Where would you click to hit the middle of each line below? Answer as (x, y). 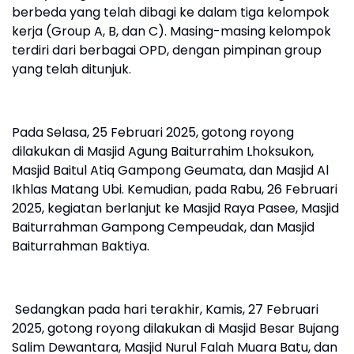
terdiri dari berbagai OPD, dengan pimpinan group (167, 50)
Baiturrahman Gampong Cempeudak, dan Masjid (163, 227)
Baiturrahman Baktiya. (81, 246)
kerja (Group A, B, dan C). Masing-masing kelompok (171, 31)
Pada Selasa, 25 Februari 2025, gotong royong (153, 132)
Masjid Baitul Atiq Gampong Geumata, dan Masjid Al (170, 170)
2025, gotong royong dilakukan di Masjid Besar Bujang (175, 328)
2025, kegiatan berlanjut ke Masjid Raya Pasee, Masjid (175, 208)
